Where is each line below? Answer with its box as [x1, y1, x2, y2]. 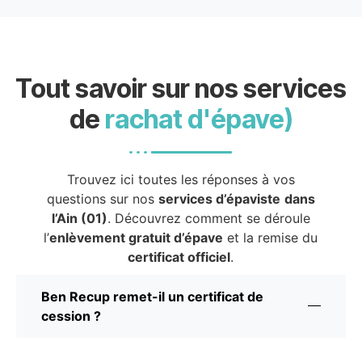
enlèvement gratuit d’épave [49, 229, 224, 246]
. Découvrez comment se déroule [107, 209, 310, 226]
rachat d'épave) [104, 103, 293, 135]
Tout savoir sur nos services [15, 72, 347, 104]
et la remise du [223, 229, 318, 246]
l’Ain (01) [51, 209, 107, 226]
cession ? [41, 307, 101, 324]
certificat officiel [128, 248, 231, 265]
